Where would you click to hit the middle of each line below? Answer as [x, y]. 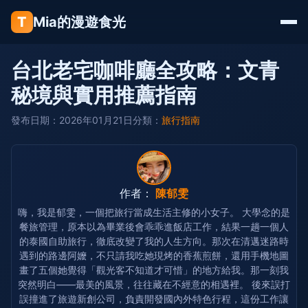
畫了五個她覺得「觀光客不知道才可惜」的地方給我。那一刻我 [154, 270]
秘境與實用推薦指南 [104, 95]
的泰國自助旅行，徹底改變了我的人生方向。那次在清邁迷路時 [154, 241]
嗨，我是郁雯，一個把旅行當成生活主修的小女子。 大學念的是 [154, 212]
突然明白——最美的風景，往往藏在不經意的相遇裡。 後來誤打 [154, 284]
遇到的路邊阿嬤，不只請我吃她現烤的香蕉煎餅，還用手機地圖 [154, 255]
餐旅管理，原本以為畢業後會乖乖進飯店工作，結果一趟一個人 [154, 227]
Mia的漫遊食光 [79, 22]
